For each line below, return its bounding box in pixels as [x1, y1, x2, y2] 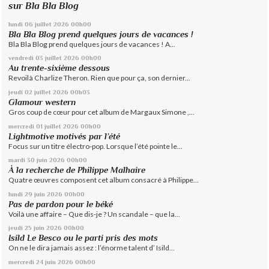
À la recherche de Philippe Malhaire [8, 165, 146, 175]
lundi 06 [8, 20, 34, 28]
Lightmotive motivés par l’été [8, 131, 121, 141]
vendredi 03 [8, 54, 44, 62]
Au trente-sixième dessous [8, 63, 110, 73]
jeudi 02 [8, 88, 33, 95]
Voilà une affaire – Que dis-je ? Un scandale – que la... [8, 209, 181, 219]
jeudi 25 [8, 224, 32, 232]
